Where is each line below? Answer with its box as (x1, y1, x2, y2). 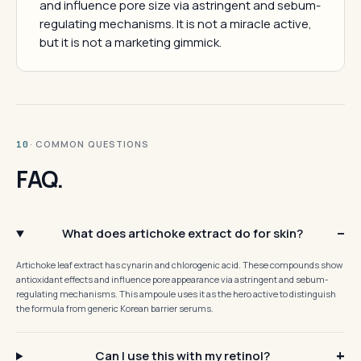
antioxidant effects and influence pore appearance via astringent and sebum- (16, 272, 329, 285)
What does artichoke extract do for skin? (62, 225, 304, 243)
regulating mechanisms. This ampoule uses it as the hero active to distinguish (16, 287, 336, 300)
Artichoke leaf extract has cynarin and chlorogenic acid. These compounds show (16, 258, 342, 271)
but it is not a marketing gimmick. (39, 34, 222, 51)
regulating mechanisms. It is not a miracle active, (39, 15, 312, 32)
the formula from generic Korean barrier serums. (16, 301, 214, 314)
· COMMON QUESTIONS (29, 138, 150, 150)
